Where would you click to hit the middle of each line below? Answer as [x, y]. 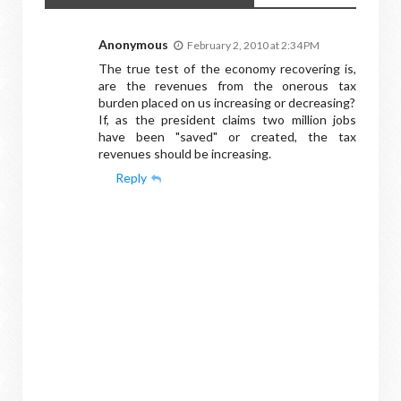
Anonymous [133, 44]
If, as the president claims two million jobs [227, 119]
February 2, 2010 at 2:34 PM [253, 45]
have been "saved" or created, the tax [227, 136]
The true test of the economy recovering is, [227, 68]
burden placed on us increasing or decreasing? [227, 102]
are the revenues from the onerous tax [227, 85]
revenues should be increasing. [185, 153]
